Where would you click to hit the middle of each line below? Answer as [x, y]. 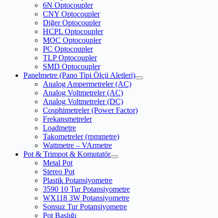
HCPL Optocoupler [73, 32]
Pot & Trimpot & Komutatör [67, 154]
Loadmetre [59, 128]
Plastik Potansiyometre [78, 181]
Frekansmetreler [67, 119]
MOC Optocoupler [72, 40]
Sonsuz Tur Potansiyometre [85, 207]
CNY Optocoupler [71, 14]
